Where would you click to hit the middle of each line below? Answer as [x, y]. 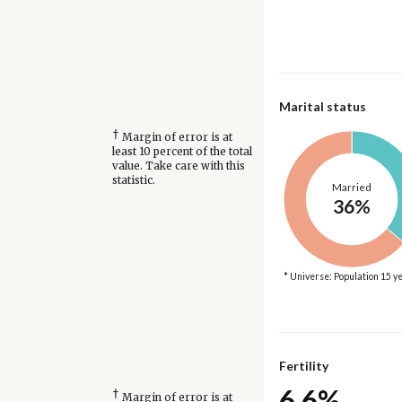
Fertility [303, 366]
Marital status [322, 106]
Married [351, 187]
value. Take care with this [178, 166]
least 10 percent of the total [182, 152]
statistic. [133, 181]
